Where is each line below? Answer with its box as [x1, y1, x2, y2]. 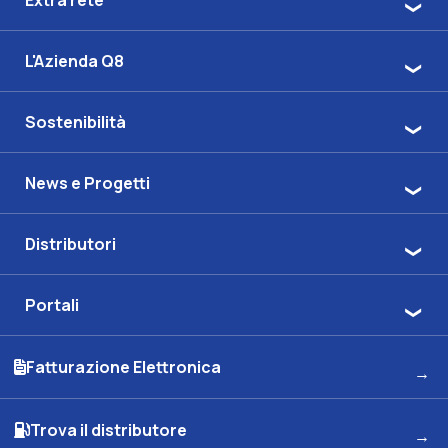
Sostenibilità [25, 111, 126, 134]
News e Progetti [25, 172, 150, 195]
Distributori [25, 233, 116, 256]
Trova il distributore [30, 419, 187, 442]
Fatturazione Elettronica [26, 356, 221, 379]
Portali [25, 294, 79, 317]
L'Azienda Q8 [25, 50, 124, 73]
